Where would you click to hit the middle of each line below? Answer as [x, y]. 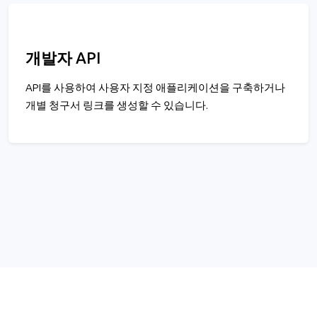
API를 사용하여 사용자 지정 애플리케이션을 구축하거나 [155, 88]
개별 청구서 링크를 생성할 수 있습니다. [117, 106]
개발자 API [63, 59]
